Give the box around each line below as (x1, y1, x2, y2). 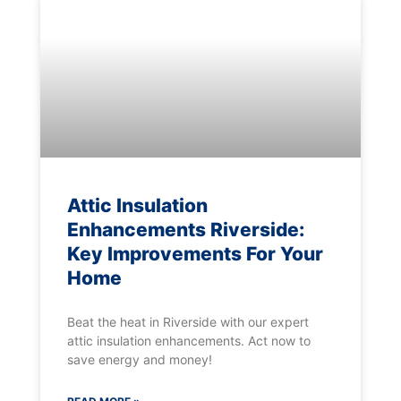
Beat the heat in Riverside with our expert (66, 314, 309, 330)
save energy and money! (66, 352, 212, 368)
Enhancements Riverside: (66, 218, 304, 242)
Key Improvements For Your (66, 243, 323, 266)
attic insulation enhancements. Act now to (66, 333, 311, 349)
